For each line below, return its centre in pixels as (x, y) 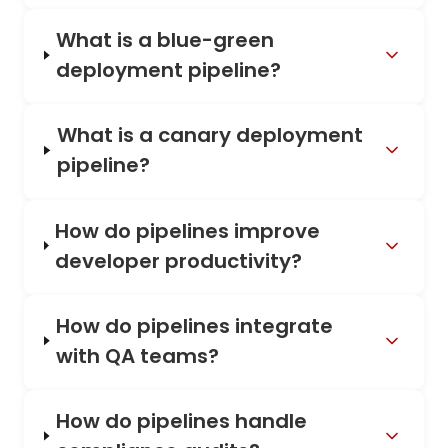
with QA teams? (138, 355)
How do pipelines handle (182, 420)
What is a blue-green (165, 40)
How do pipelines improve (188, 230)
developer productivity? (179, 260)
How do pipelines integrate (195, 325)
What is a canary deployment (209, 135)
